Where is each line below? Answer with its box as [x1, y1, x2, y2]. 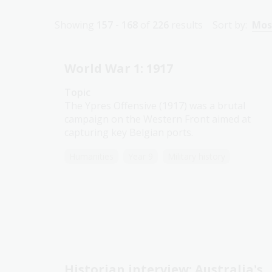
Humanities [69, 151, 114, 162]
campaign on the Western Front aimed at [64, 112, 251, 126]
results [169, 18, 203, 32]
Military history [168, 151, 225, 162]
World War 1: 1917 [64, 60, 173, 76]
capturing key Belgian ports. [64, 126, 193, 139]
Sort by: [212, 18, 247, 32]
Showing [55, 18, 97, 32]
